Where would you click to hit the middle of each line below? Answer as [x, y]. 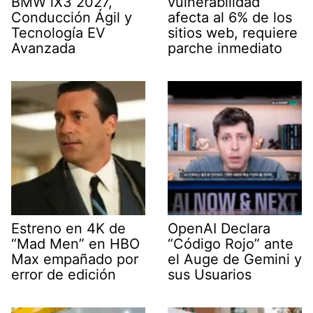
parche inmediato [225, 48]
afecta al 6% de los [230, 17]
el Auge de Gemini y [235, 259]
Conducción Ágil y [72, 17]
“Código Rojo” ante [231, 243]
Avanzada [43, 48]
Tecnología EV [58, 32]
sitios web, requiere [233, 32]
